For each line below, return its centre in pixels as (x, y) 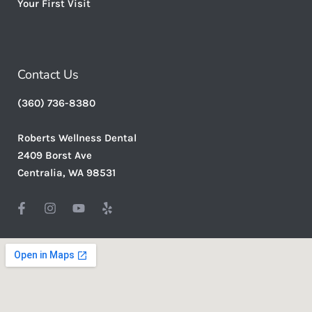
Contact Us (48, 74)
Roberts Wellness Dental (77, 138)
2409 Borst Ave (55, 155)
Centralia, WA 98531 (67, 172)
